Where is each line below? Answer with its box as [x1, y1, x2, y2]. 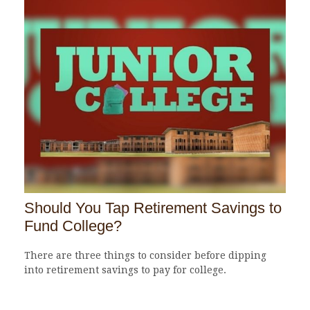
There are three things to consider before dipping [24, 249, 266, 261]
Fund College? [24, 217, 122, 235]
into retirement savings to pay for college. [24, 264, 226, 275]
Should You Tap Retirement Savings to [24, 199, 282, 217]
